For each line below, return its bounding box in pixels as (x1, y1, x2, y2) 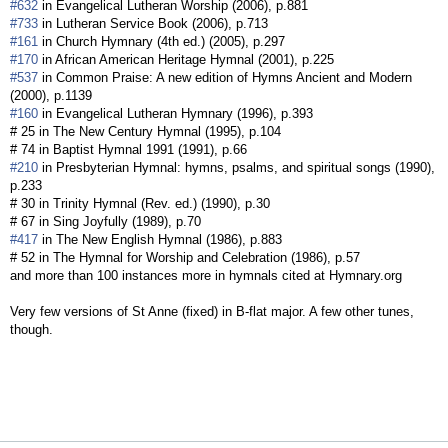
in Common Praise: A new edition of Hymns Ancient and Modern (38, 70, 412, 85)
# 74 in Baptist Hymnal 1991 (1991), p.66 (10, 142, 247, 157)
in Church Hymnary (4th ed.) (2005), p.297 (38, 34, 285, 49)
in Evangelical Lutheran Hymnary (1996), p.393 (38, 106, 313, 121)
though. (10, 322, 53, 337)
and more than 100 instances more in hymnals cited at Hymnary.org (10, 268, 402, 283)
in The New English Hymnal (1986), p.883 (38, 232, 282, 247)
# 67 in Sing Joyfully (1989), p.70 (10, 214, 201, 229)
